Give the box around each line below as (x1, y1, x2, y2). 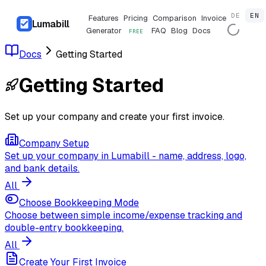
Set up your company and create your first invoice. (5, 110, 224, 123)
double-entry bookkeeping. (5, 221, 123, 234)
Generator (86, 26, 122, 36)
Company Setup (19, 137, 89, 150)
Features (88, 13, 119, 23)
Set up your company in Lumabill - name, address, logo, (5, 149, 246, 162)
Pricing (123, 13, 148, 23)
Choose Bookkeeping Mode (19, 196, 139, 209)
